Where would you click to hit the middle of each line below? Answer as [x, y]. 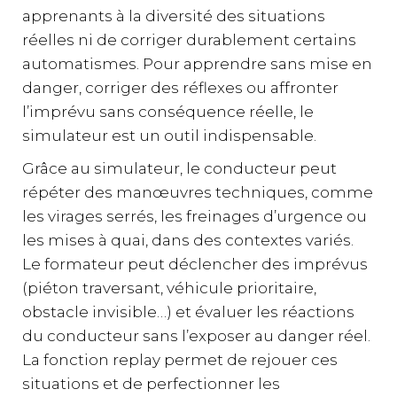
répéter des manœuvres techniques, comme [198, 193]
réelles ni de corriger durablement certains [189, 40]
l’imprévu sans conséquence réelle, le [168, 112]
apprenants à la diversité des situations [174, 16]
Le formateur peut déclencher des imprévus [195, 265]
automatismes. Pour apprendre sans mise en [197, 64]
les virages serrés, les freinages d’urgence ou [195, 217]
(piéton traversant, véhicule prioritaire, [169, 288]
